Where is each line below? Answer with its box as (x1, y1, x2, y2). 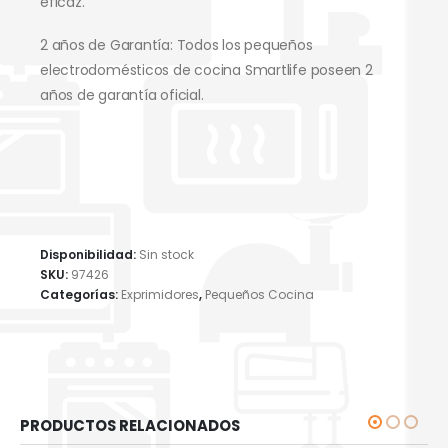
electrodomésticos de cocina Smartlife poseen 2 (40, 60, 373, 81)
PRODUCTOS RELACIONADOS (20, 415, 240, 437)
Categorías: (40, 285, 121, 303)
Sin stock (139, 246, 194, 264)
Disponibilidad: (40, 246, 139, 264)
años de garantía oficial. (40, 85, 204, 106)
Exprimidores (121, 285, 199, 303)
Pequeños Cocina (205, 285, 314, 303)
